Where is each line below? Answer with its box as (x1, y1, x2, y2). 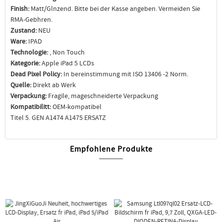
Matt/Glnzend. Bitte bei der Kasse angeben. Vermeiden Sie (29, 4, 200, 13)
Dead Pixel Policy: (10, 69, 62, 78)
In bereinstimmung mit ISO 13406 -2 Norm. (62, 69, 188, 78)
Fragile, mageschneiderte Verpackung (47, 91, 158, 100)
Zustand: (10, 26, 37, 35)
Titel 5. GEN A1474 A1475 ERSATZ (10, 113, 106, 122)
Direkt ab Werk (31, 80, 76, 89)
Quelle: (10, 80, 31, 89)
